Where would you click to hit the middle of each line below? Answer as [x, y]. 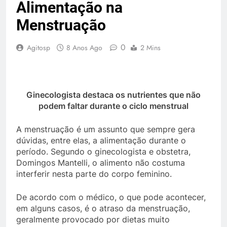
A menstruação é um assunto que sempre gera [106, 129]
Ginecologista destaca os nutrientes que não [113, 95]
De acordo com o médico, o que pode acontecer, [111, 197]
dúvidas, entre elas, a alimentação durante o [101, 140]
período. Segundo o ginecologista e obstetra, [103, 152]
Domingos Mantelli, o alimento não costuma [101, 163]
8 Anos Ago [84, 48]
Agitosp [39, 48]
